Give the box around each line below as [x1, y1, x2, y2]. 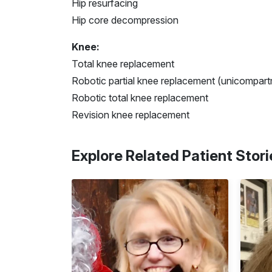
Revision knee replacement [72, 108, 189, 121]
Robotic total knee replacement [72, 91, 208, 104]
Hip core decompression [72, 13, 178, 26]
